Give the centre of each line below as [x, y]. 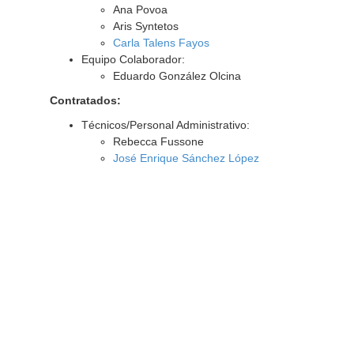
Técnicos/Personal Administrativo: [165, 125]
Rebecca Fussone [158, 141]
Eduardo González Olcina [177, 76]
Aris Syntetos [145, 26]
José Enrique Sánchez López [186, 158]
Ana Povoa [140, 9]
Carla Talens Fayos [161, 43]
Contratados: [85, 100]
